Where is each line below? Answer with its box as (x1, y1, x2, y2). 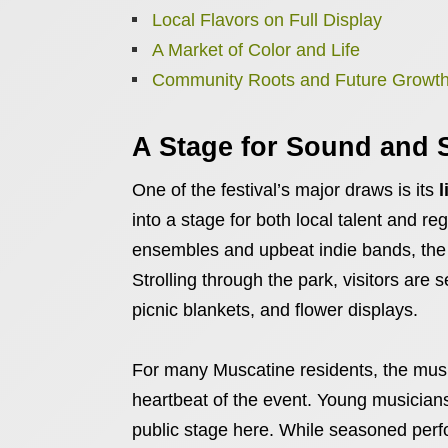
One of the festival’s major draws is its (132, 180, 439, 200)
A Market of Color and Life (152, 40, 360, 60)
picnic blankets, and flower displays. (132, 300, 418, 320)
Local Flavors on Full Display (152, 10, 382, 30)
